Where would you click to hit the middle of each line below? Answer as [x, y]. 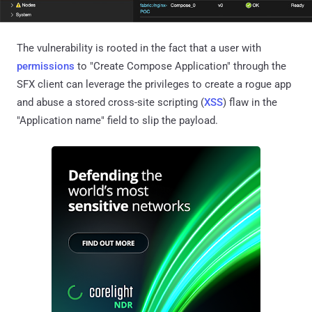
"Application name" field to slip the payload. [117, 120]
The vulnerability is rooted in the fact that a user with [139, 48]
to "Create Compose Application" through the [180, 66]
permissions [46, 66]
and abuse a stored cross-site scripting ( [110, 102]
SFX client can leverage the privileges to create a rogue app [154, 84]
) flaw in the [250, 102]
